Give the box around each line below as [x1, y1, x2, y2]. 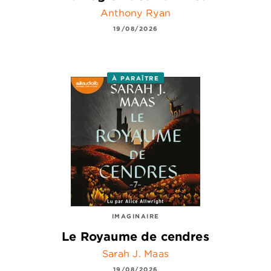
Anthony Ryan [100, 7, 171, 19]
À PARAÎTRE [112, 73, 159, 82]
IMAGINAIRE [111, 212, 160, 221]
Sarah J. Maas [102, 247, 169, 260]
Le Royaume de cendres [62, 228, 209, 244]
